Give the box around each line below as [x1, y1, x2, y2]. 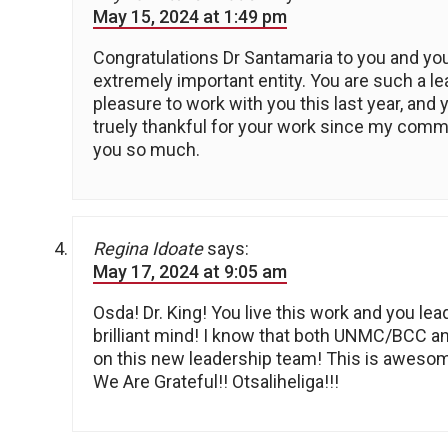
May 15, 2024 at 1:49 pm [93, 6, 287, 28]
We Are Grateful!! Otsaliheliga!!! [93, 371, 339, 393]
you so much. [93, 139, 200, 161]
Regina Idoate [93, 238, 203, 260]
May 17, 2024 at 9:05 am [93, 261, 287, 283]
